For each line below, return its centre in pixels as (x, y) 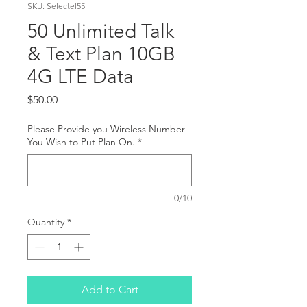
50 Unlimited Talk (101, 31)
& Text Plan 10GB (101, 54)
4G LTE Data (81, 76)
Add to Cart (110, 290)
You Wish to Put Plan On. (81, 142)
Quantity (46, 222)
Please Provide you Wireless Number (106, 129)
